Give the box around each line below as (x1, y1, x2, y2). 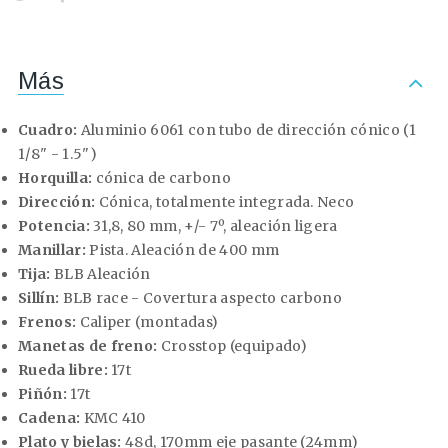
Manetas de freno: (18, 337, 158, 356)
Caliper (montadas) (76, 313, 219, 332)
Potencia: (18, 217, 90, 236)
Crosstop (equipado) (157, 337, 307, 356)
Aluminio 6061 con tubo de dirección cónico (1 (77, 121, 416, 140)
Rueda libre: (18, 361, 108, 380)
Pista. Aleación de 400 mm (85, 241, 280, 260)
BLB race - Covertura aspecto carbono (59, 289, 343, 308)
